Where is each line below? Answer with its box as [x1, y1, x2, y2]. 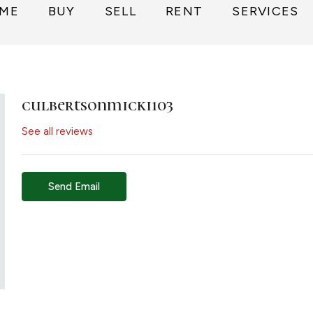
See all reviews [22, 125, 93, 138]
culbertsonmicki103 [22, 95, 173, 115]
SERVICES [232, 3, 299, 19]
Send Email [48, 180, 100, 193]
